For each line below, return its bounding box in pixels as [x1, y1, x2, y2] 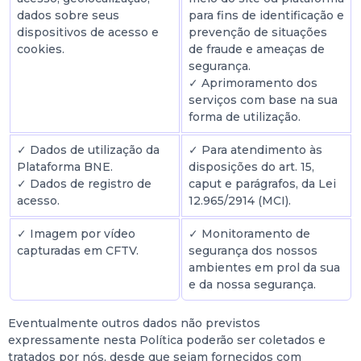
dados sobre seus [17, 8, 119, 23]
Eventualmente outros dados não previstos [8, 316, 260, 330]
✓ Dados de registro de [17, 176, 151, 191]
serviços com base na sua [189, 93, 338, 107]
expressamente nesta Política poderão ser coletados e [8, 333, 326, 347]
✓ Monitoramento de [189, 226, 310, 241]
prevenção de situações [189, 25, 327, 39]
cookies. [17, 42, 64, 56]
